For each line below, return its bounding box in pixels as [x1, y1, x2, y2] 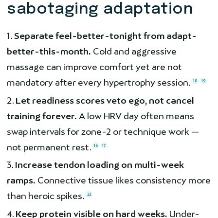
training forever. [7, 110, 77, 121]
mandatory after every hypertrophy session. [7, 77, 191, 88]
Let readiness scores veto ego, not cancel [16, 95, 194, 106]
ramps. [7, 175, 36, 186]
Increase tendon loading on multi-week [15, 160, 184, 170]
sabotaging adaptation [7, 1, 194, 18]
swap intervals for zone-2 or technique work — [7, 126, 199, 137]
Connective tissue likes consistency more [36, 175, 211, 186]
